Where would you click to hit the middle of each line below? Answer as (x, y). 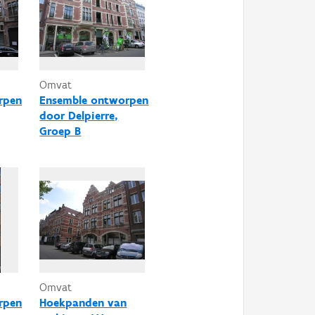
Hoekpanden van (83, 302)
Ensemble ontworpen (94, 100)
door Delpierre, (79, 115)
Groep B (60, 131)
